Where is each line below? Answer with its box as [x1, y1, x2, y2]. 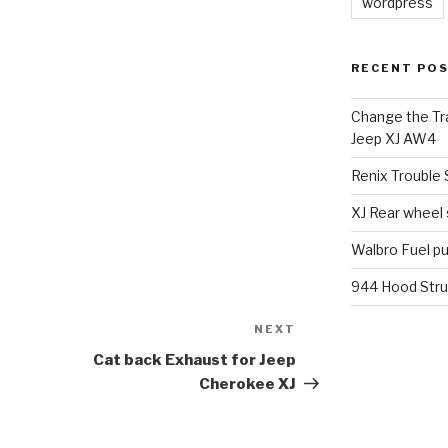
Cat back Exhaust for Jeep [93, 351, 297, 370]
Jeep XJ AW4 [350, 130, 436, 148]
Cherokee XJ [199, 375, 297, 394]
